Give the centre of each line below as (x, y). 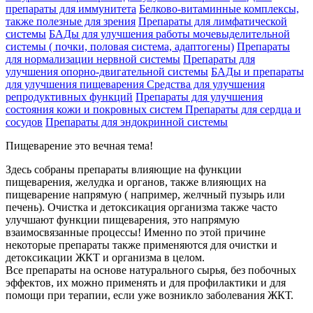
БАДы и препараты (257, 71)
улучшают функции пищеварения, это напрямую (123, 219)
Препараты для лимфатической (213, 21)
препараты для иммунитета (71, 8)
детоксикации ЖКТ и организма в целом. (105, 257)
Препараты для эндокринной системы (137, 122)
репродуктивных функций (69, 96)
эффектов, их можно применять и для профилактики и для (146, 282)
